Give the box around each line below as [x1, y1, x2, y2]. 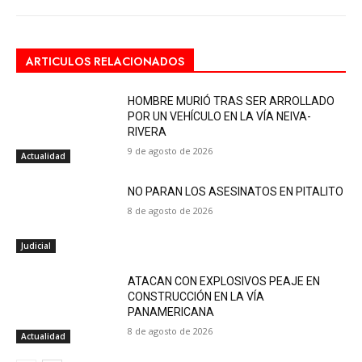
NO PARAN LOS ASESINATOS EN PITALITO [128, 184, 344, 198]
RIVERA [128, 124, 167, 138]
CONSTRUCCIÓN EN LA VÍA [128, 290, 265, 304]
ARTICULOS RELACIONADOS [26, 53, 184, 69]
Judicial [21, 240, 51, 252]
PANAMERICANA [128, 305, 215, 319]
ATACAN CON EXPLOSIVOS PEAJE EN [128, 275, 321, 288]
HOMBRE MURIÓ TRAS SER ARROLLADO [128, 94, 335, 107]
